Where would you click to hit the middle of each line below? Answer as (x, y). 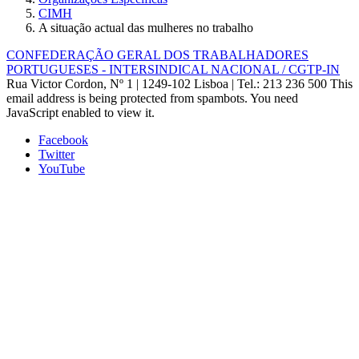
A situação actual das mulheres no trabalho (146, 28)
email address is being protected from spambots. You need (152, 99)
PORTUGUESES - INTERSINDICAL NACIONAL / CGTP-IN (173, 70)
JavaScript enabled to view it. (81, 113)
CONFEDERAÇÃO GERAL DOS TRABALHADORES (157, 55)
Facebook (63, 140)
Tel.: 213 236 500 (282, 84)
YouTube (62, 169)
